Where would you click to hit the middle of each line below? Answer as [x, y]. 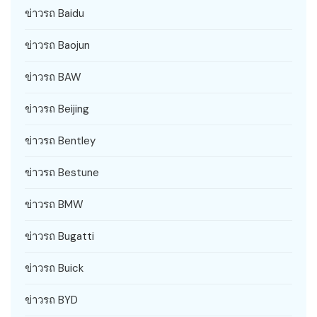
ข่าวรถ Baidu [54, 13]
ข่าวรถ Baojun [57, 45]
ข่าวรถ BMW [54, 204]
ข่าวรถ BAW [53, 77]
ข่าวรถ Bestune [62, 172]
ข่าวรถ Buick [54, 268]
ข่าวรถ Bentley [60, 140]
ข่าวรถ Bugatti [59, 236]
